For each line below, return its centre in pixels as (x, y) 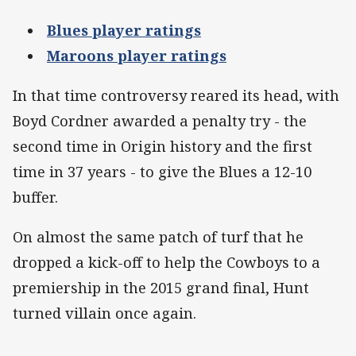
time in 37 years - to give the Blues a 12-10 (162, 172)
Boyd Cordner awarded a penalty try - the (160, 121)
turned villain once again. (104, 313)
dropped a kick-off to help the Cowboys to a (166, 263)
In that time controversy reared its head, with (176, 96)
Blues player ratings (124, 30)
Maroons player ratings (137, 55)
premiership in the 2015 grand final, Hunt (161, 288)
